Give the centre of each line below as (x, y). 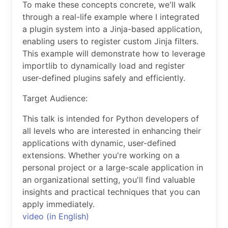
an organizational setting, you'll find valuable (109, 180)
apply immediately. (59, 204)
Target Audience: (55, 98)
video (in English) (56, 217)
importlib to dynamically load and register (104, 66)
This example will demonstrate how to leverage (114, 54)
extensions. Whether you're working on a (101, 155)
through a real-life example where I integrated (111, 17)
